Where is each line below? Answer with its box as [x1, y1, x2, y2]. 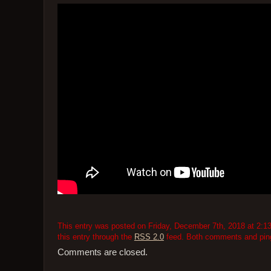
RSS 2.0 [134, 232, 164, 241]
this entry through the [57, 232, 134, 241]
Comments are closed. [57, 247, 148, 258]
